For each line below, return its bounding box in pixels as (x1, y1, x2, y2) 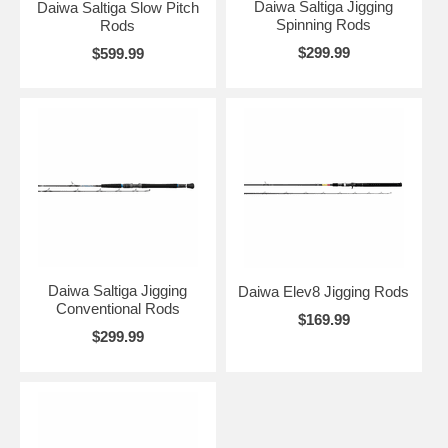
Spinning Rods (276, 15, 372, 33)
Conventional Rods (55, 299, 180, 317)
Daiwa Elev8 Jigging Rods (238, 282, 410, 300)
